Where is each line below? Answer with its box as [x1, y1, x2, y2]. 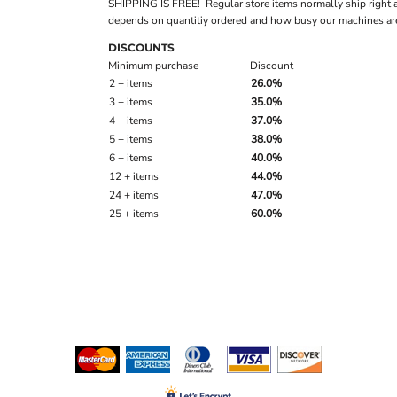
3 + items [109, 95, 152, 110]
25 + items [109, 206, 159, 222]
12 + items [109, 169, 159, 184]
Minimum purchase [108, 58, 198, 74]
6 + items [109, 151, 152, 166]
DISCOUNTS [108, 41, 175, 55]
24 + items [109, 188, 159, 203]
